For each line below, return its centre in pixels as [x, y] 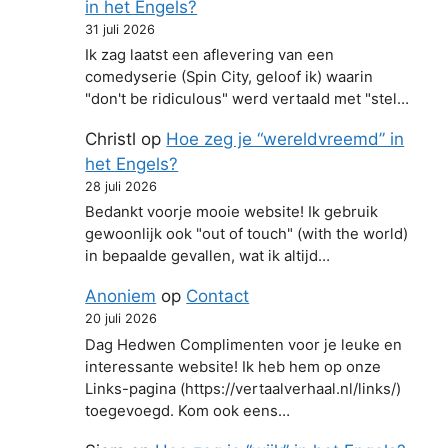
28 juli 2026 [121, 186]
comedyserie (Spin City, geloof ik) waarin [229, 76]
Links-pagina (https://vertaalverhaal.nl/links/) [243, 388]
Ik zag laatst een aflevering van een [210, 54]
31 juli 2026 [120, 29]
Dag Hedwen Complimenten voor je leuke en [244, 344]
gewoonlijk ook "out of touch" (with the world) [247, 234]
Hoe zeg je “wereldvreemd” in [285, 138]
